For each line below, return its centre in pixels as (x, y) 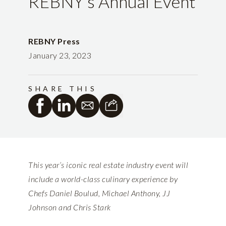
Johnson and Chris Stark (70, 207)
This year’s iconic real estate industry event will (108, 165)
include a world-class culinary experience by (103, 179)
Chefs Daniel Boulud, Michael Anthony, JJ (99, 193)
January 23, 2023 (60, 55)
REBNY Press (54, 41)
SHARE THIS (63, 89)
